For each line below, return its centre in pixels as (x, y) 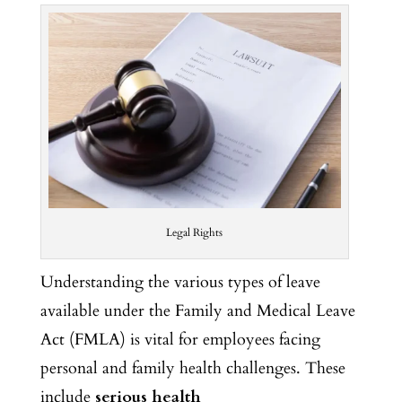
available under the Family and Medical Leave (197, 310)
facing (299, 339)
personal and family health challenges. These (192, 368)
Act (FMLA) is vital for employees (159, 339)
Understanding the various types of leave (180, 282)
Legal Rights (195, 232)
